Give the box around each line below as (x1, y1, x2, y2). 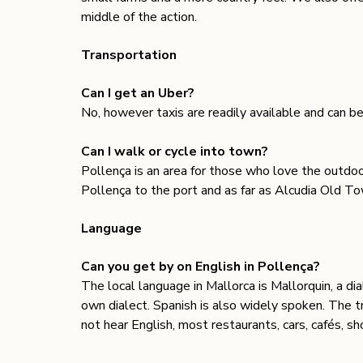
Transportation (81, 46, 180, 65)
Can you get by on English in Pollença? (81, 258, 320, 276)
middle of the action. (81, 8, 197, 27)
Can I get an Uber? (81, 84, 198, 103)
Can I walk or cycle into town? (81, 143, 271, 161)
